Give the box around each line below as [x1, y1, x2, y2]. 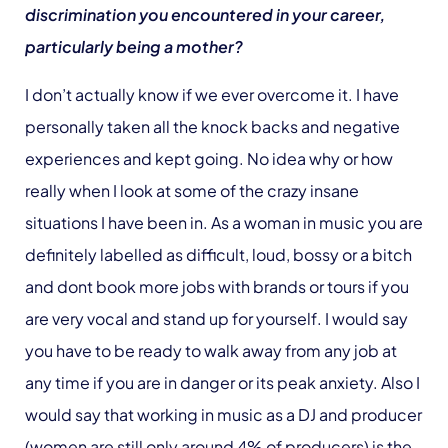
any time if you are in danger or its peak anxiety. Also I [25, 371, 420, 393]
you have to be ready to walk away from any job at [25, 339, 397, 361]
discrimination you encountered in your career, [25, 3, 385, 25]
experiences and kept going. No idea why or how [25, 147, 393, 169]
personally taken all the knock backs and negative [25, 115, 400, 137]
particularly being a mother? [25, 35, 246, 57]
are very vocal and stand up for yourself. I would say [25, 307, 408, 329]
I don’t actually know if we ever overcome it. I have [25, 83, 399, 105]
